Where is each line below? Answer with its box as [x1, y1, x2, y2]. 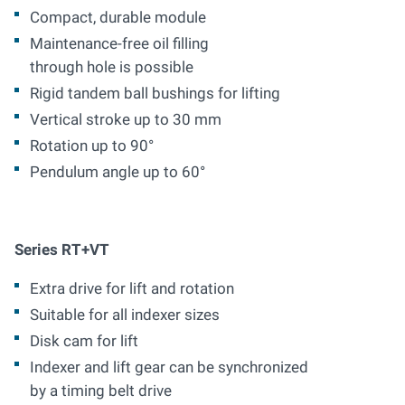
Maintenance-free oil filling [30, 34, 209, 52]
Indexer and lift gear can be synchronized [30, 358, 308, 376]
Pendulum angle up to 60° [30, 163, 205, 181]
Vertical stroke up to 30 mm [30, 110, 221, 128]
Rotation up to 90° [30, 137, 154, 155]
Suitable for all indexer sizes [30, 306, 220, 324]
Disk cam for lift [30, 332, 138, 350]
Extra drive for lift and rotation [30, 279, 234, 297]
